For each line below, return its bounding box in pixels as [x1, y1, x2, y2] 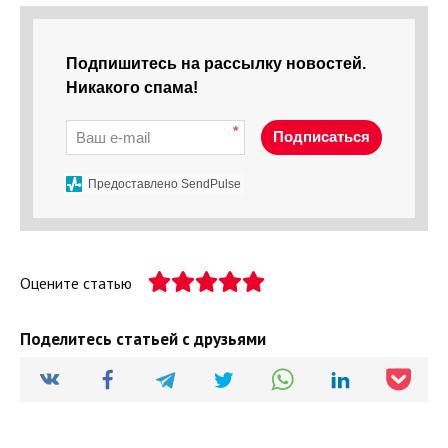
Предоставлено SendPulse [88, 177, 241, 192]
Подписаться [273, 128, 370, 146]
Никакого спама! [66, 79, 198, 97]
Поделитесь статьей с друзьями [20, 328, 266, 351]
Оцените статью [20, 273, 132, 294]
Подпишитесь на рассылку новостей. [66, 55, 366, 73]
